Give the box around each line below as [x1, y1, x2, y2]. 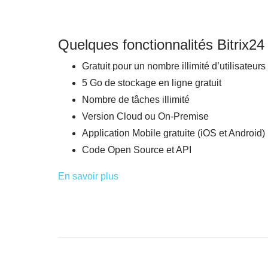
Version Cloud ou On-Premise [82, 111, 209, 122]
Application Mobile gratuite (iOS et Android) [82, 128, 265, 139]
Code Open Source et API [82, 145, 191, 156]
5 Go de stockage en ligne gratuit [82, 78, 221, 89]
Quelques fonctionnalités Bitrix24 [58, 36, 264, 53]
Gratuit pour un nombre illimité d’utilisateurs [82, 61, 266, 72]
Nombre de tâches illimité [82, 95, 190, 105]
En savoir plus [58, 171, 118, 182]
